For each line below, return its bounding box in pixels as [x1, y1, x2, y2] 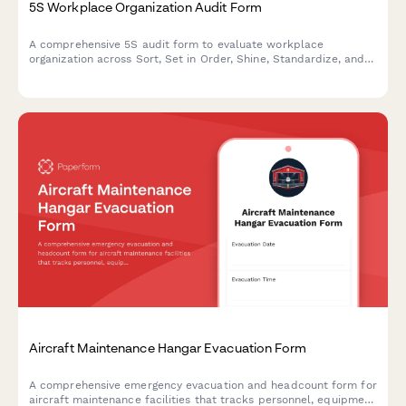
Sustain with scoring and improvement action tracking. [29, 67, 322, 81]
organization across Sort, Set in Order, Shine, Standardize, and [29, 53, 365, 66]
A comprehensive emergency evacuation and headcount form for [29, 378, 377, 391]
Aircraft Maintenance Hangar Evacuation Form [29, 339, 307, 355]
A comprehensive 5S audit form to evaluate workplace [29, 38, 324, 52]
